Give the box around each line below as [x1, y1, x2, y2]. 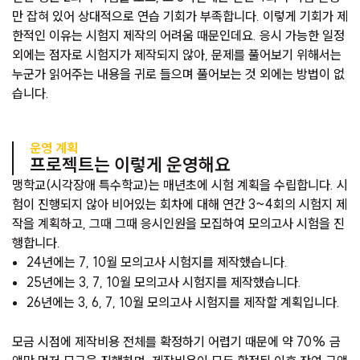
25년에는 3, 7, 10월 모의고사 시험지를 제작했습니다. [27, 274, 301, 291]
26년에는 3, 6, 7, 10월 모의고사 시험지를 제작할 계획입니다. [27, 294, 340, 311]
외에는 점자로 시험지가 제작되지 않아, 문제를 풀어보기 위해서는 [12, 47, 342, 63]
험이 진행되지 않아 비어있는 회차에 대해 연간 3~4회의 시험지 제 [12, 196, 347, 213]
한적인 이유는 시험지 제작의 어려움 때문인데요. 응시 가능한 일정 [12, 27, 345, 44]
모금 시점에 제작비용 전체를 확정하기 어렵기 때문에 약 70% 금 [12, 333, 341, 350]
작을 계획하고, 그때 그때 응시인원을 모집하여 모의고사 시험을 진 [12, 215, 345, 232]
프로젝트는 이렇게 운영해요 [30, 153, 231, 177]
